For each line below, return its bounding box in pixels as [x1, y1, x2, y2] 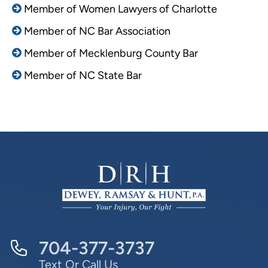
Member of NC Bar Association [24, 25, 170, 38]
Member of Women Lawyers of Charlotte [24, 2, 217, 16]
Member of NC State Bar [24, 69, 142, 82]
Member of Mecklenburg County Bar [24, 47, 198, 60]
